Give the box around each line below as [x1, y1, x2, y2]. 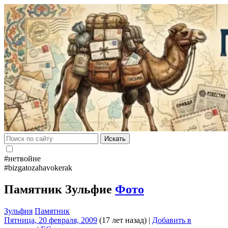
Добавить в [152, 215, 191, 224]
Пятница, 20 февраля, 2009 [4, 215, 97, 224]
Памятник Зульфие [4, 182, 115, 196]
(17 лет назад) [97, 215, 147, 224]
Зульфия [4, 206, 33, 215]
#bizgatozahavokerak [4, 163, 72, 172]
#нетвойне [4, 154, 41, 163]
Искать [104, 135, 126, 142]
